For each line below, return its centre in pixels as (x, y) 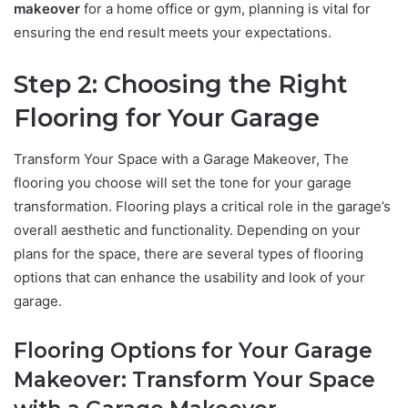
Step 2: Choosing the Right (181, 85)
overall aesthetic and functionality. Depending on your (187, 229)
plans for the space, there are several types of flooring (189, 253)
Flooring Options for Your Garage (193, 350)
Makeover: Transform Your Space (194, 379)
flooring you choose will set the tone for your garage (183, 182)
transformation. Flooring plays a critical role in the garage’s (202, 206)
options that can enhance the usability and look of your (189, 277)
